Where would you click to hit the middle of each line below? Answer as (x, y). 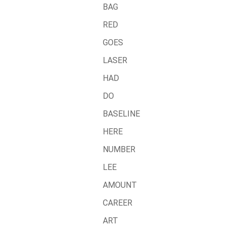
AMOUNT (120, 185)
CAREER (118, 203)
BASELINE (121, 114)
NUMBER (119, 149)
